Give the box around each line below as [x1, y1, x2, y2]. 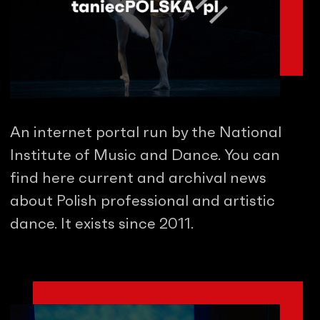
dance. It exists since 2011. [10, 216, 194, 231]
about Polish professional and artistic [10, 193, 275, 209]
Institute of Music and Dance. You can [10, 147, 280, 163]
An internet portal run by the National [10, 124, 281, 140]
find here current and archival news [10, 170, 266, 186]
